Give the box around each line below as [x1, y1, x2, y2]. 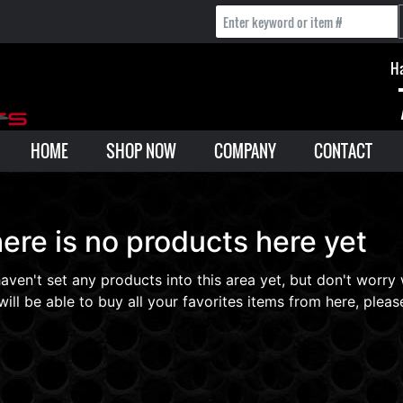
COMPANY [214, 139, 276, 163]
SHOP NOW [106, 139, 176, 163]
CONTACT [314, 139, 372, 163]
